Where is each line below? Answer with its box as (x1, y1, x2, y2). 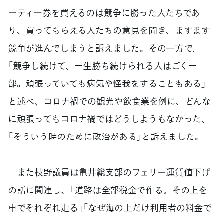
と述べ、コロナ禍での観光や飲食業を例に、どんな (8, 94, 211, 108)
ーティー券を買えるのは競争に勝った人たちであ (8, 5, 200, 19)
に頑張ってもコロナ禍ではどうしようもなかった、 (8, 111, 210, 125)
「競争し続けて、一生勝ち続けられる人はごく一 (8, 58, 197, 72)
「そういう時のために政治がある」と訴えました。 (8, 129, 203, 143)
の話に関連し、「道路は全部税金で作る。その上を (8, 183, 207, 196)
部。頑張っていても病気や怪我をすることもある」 (8, 76, 206, 90)
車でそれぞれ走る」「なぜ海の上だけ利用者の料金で (8, 200, 212, 214)
